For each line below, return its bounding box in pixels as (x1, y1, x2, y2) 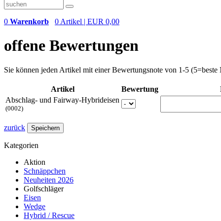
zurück (4, 123, 25, 132)
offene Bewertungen (4, 37, 139, 55)
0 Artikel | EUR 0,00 (55, 17, 119, 26)
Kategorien (4, 141, 38, 149)
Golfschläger (24, 184, 64, 193)
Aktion (24, 157, 45, 166)
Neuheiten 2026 (24, 175, 74, 184)
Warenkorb (10, 17, 49, 26)
